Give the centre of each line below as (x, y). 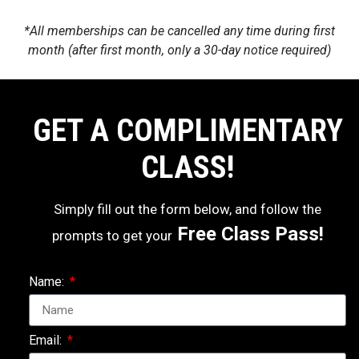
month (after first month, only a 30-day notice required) (179, 50)
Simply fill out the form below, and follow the (188, 209)
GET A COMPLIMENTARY (188, 131)
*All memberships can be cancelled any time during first (179, 31)
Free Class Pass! (248, 234)
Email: (47, 341)
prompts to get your (112, 235)
